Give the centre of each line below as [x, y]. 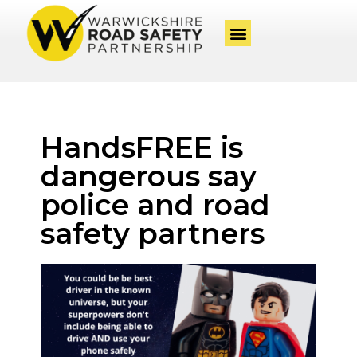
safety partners [152, 234]
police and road [155, 205]
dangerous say [148, 177]
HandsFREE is [141, 148]
